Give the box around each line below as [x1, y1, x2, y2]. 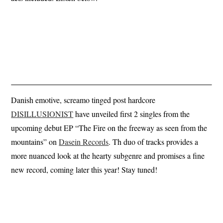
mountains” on [11, 136, 59, 147]
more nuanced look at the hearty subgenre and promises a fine [11, 150, 205, 161]
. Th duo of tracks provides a [109, 136, 199, 147]
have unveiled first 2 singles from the [73, 109, 190, 119]
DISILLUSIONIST [11, 109, 74, 119]
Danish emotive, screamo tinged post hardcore [11, 95, 156, 106]
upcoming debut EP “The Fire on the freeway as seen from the [11, 122, 208, 133]
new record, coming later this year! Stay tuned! [11, 164, 158, 175]
